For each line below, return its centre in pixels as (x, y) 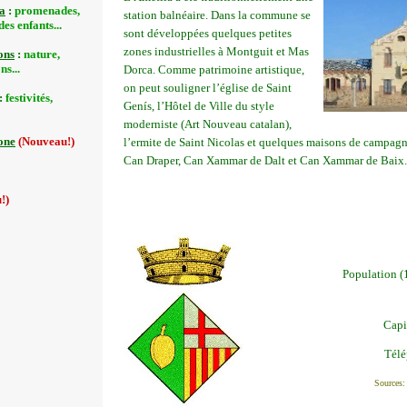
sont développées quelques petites (207, 34)
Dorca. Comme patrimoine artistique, (213, 70)
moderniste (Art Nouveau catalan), (207, 124)
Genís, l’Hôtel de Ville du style (199, 106)
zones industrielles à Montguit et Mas (216, 52)
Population (370, 273)
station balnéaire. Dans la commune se (217, 15)
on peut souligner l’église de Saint (207, 88)
